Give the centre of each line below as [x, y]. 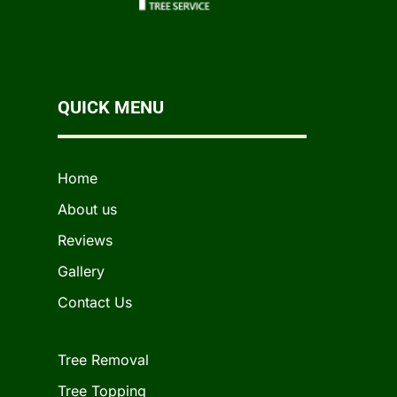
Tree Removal [103, 359]
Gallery [81, 271]
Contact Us [94, 302]
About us [87, 209]
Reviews [85, 240]
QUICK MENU [110, 107]
